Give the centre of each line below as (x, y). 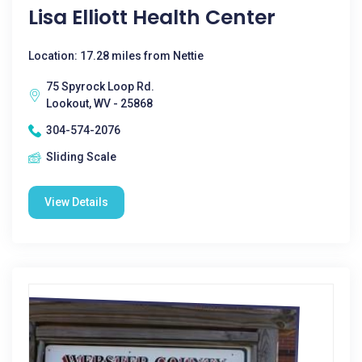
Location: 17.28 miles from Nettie (116, 56)
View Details (76, 202)
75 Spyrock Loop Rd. (100, 86)
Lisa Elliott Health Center (152, 17)
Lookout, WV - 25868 (99, 103)
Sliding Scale (81, 157)
